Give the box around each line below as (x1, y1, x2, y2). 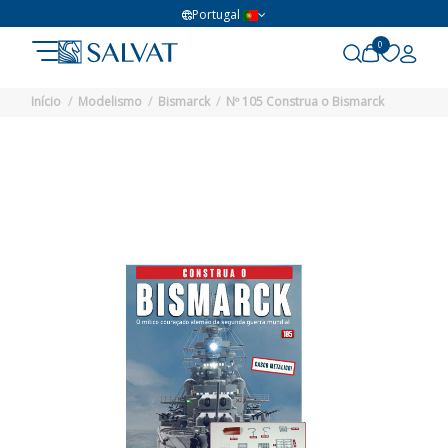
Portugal (192, 6, 240, 24)
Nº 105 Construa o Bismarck (225, 93, 384, 111)
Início (31, 93, 62, 111)
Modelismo (77, 93, 142, 111)
